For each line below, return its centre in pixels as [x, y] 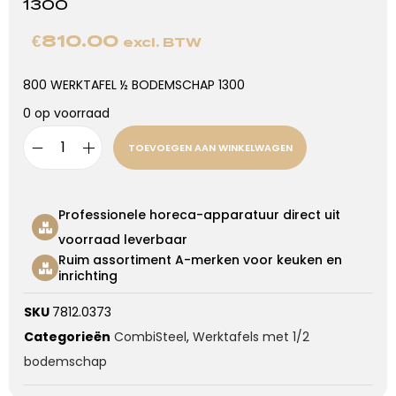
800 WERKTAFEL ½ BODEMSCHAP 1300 [134, 85]
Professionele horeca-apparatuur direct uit [199, 215]
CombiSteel [150, 337]
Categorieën [67, 337]
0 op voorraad [66, 114]
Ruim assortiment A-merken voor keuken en [200, 260]
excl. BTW [162, 42]
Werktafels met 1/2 [251, 337]
